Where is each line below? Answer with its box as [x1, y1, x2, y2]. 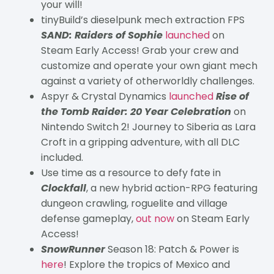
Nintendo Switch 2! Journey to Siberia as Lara [40, 119, 256, 134]
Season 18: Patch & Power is [105, 242, 239, 256]
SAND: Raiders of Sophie [40, 28, 165, 42]
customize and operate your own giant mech [40, 58, 257, 73]
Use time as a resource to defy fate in [40, 165, 221, 180]
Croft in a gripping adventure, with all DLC [40, 135, 240, 149]
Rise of [215, 89, 249, 103]
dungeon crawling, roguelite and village [40, 196, 228, 210]
